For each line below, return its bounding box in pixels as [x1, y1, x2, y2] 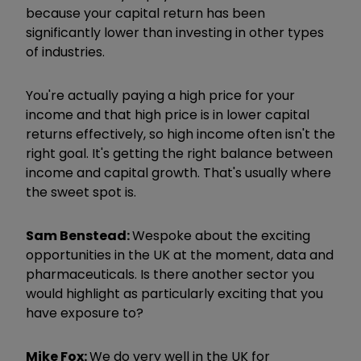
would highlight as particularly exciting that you [26, 284, 323, 303]
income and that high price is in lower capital [26, 105, 309, 124]
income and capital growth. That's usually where [26, 163, 331, 182]
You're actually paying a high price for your [26, 85, 295, 105]
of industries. [26, 42, 105, 61]
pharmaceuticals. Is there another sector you [26, 264, 314, 284]
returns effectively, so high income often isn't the [26, 124, 335, 143]
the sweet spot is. [26, 182, 136, 201]
